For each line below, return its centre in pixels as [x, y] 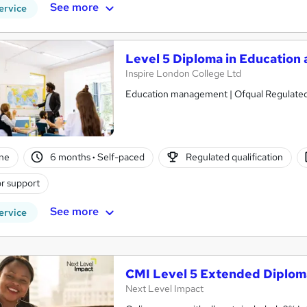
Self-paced [120, 157]
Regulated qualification [234, 157]
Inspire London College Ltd [183, 73]
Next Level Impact [164, 288]
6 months [72, 157]
